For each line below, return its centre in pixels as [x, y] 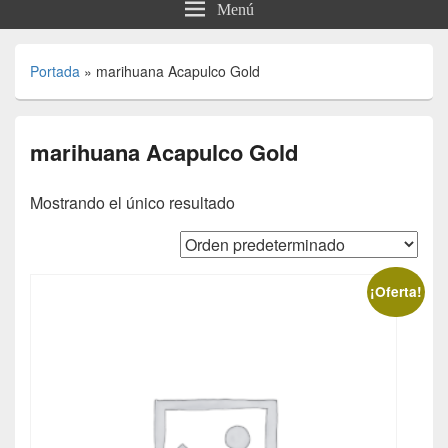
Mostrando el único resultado [132, 203]
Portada [55, 71]
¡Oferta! [396, 292]
